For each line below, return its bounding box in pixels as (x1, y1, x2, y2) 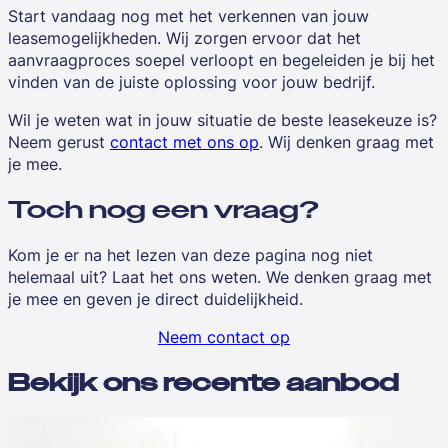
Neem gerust (8, 131, 110, 154)
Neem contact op (158, 325, 290, 348)
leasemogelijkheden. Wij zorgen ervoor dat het (8, 27, 361, 50)
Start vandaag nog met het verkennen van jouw (8, 5, 369, 28)
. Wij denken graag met (259, 131, 434, 154)
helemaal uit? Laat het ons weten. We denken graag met (8, 265, 432, 288)
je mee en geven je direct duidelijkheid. (8, 287, 303, 310)
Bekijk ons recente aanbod (8, 367, 399, 397)
